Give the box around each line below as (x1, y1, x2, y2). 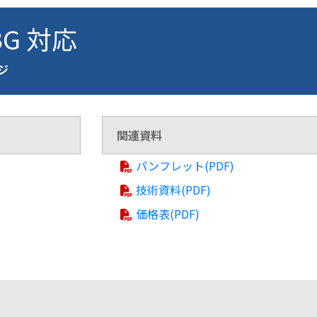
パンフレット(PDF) (136, 157, 235, 174)
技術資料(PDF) (136, 181, 212, 198)
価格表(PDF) (136, 205, 200, 222)
